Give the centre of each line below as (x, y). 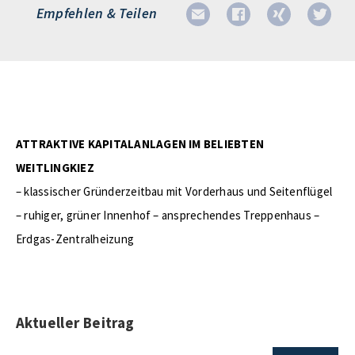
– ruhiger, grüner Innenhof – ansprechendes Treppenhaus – (168, 215)
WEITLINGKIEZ (55, 168)
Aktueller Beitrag (75, 323)
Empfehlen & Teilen (97, 13)
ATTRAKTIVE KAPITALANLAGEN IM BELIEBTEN (140, 144)
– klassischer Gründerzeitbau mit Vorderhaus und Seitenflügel (174, 191)
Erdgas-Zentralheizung (75, 239)
